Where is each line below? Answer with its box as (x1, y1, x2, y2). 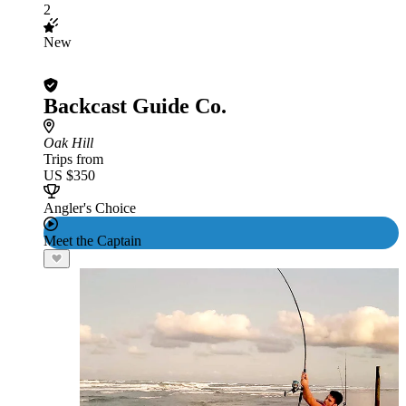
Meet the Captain (43, 233, 141, 248)
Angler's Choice (43, 200, 136, 216)
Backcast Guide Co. (43, 94, 227, 118)
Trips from (43, 151, 103, 167)
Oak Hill (43, 135, 93, 150)
